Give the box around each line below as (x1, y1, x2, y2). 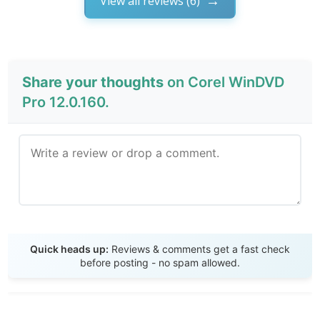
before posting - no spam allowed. (80, 256, 240, 269)
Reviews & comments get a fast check (109, 243, 290, 256)
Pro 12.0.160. (22, 94, 110, 111)
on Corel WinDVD (164, 74, 285, 91)
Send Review (124, 231, 196, 244)
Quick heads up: (30, 243, 109, 256)
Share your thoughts (22, 74, 164, 91)
